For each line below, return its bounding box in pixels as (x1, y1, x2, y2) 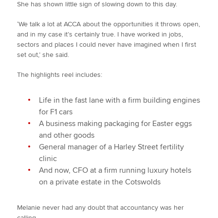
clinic (39, 154, 57, 163)
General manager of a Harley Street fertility (39, 142, 184, 152)
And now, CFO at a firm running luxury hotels (39, 165, 191, 175)
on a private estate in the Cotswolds (39, 177, 161, 187)
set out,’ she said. (17, 51, 69, 59)
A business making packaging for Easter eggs (39, 119, 192, 128)
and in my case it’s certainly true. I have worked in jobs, (17, 30, 183, 38)
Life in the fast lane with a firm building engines (39, 95, 200, 105)
